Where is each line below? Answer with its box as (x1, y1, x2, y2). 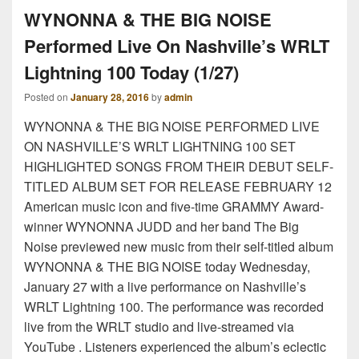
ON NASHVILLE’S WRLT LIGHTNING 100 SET (24, 136, 296, 155)
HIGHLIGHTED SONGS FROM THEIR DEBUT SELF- (24, 156, 333, 175)
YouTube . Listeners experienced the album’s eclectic (24, 337, 326, 356)
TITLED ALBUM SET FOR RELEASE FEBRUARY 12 (24, 176, 332, 196)
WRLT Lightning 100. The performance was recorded (24, 296, 324, 316)
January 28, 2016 (71, 89, 149, 104)
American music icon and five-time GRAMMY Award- (24, 196, 324, 216)
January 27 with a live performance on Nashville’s (24, 276, 306, 296)
